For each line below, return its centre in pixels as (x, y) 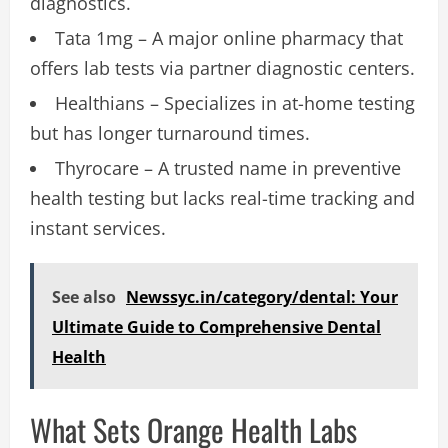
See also (84, 296)
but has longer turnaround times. (170, 132)
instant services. (98, 227)
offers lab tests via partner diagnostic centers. (222, 67)
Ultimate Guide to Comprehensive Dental (216, 326)
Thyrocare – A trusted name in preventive (228, 167)
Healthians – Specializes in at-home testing (235, 102)
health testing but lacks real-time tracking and (222, 197)
